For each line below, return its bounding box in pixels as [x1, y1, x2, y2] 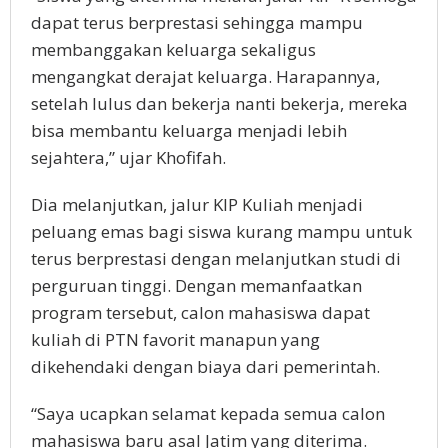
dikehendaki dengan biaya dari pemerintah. [31, 354, 380, 378]
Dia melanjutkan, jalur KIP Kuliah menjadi [31, 192, 363, 216]
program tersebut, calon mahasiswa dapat [31, 300, 370, 324]
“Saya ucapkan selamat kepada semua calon [31, 401, 385, 425]
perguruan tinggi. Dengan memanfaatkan [31, 273, 362, 297]
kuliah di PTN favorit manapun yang [31, 327, 320, 351]
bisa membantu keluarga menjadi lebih [31, 118, 347, 142]
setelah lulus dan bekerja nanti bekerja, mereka [31, 91, 408, 115]
